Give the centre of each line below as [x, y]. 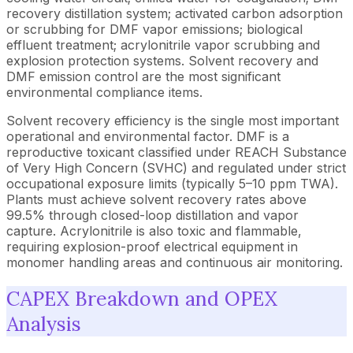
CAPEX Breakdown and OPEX [142, 299]
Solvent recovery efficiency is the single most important [173, 120]
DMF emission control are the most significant [143, 76]
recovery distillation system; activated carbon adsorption [175, 13]
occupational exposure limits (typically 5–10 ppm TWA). [172, 183]
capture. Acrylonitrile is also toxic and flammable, [154, 230]
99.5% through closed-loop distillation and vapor [152, 215]
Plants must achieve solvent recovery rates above [156, 199]
